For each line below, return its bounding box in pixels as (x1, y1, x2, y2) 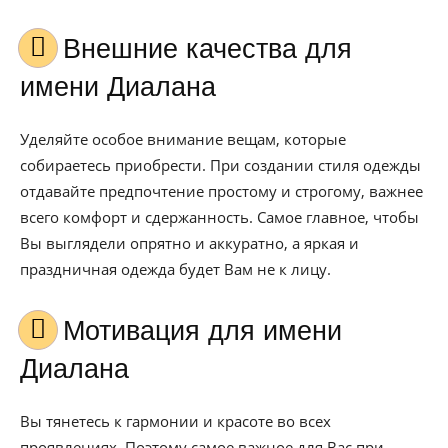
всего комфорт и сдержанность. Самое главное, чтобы (20, 207, 419, 227)
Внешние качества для (63, 34, 81, 64)
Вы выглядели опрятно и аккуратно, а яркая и (20, 233, 359, 253)
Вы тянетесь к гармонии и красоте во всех (20, 411, 331, 431)
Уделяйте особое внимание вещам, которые (20, 129, 346, 149)
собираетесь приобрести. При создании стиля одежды (20, 155, 421, 175)
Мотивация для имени (63, 316, 85, 346)
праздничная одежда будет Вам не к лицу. (20, 259, 331, 279)
